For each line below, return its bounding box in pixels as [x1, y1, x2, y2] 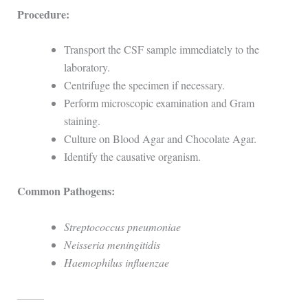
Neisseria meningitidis [63, 236, 160, 252]
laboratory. [63, 60, 110, 75]
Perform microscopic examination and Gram [63, 96, 254, 111]
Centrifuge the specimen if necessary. [63, 78, 225, 93]
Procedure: [16, 5, 69, 22]
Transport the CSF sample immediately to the [63, 42, 259, 57]
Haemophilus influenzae [63, 254, 169, 269]
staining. [63, 113, 100, 129]
